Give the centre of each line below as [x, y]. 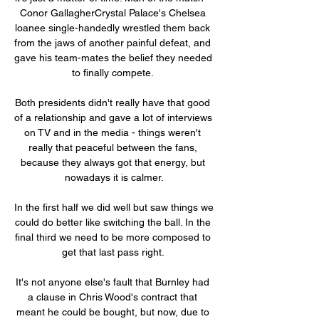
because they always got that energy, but [113, 162]
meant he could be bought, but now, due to [113, 312]
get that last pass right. [114, 252]
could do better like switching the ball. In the [113, 222]
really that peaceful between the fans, [113, 147]
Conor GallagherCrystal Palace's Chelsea [113, 12]
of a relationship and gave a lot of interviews [113, 117]
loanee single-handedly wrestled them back [113, 27]
